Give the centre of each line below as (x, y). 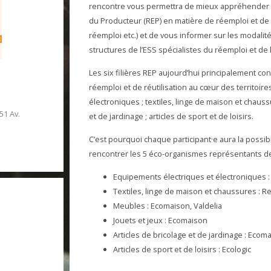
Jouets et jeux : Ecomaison (160, 220)
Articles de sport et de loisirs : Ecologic (182, 249)
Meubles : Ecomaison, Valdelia (168, 206)
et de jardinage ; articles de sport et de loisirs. (171, 116)
